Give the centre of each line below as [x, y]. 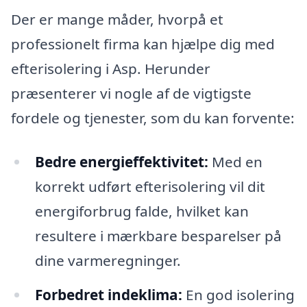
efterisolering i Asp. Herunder [111, 69]
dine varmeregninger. [108, 261]
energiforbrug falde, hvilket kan [142, 211]
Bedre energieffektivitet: [121, 162]
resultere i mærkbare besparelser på [158, 236]
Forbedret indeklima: [108, 294]
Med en [235, 162]
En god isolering [238, 294]
